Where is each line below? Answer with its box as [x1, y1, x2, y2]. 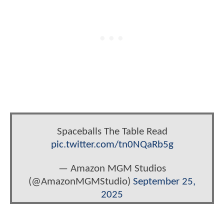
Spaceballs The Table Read [56, 126, 167, 137]
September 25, [133, 176, 195, 187]
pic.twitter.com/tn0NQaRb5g [50, 139, 173, 150]
